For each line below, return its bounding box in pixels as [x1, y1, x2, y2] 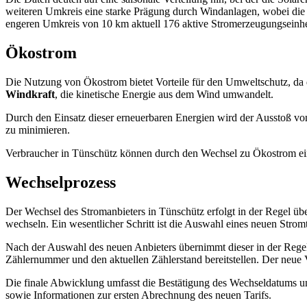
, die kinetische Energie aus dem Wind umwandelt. [55, 88, 273, 101]
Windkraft [5, 88, 55, 101]
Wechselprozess [5, 173, 116, 191]
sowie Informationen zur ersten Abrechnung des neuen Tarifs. [5, 288, 271, 301]
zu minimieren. [5, 124, 70, 136]
